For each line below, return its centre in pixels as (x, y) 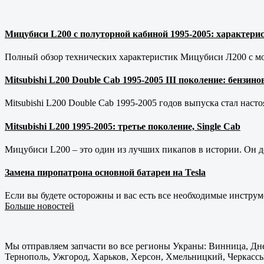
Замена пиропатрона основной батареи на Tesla (105, 173)
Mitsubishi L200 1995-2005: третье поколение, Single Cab (123, 126)
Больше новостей (39, 206)
